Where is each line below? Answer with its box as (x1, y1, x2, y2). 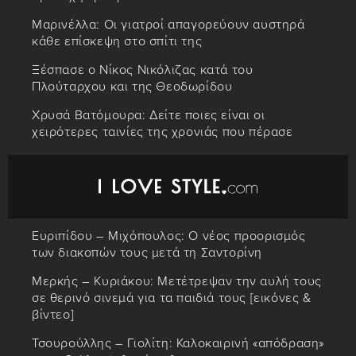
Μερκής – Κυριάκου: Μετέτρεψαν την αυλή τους (32, 273, 322, 289)
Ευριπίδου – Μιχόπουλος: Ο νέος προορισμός (32, 227, 306, 244)
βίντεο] (32, 306, 75, 323)
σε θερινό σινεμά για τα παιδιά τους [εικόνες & (32, 289, 311, 306)
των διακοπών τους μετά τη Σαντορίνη (32, 244, 263, 261)
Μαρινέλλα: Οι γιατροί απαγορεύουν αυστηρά (32, 16, 305, 33)
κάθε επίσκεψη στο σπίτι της (32, 33, 203, 49)
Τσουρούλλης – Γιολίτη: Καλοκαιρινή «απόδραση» (32, 335, 325, 351)
